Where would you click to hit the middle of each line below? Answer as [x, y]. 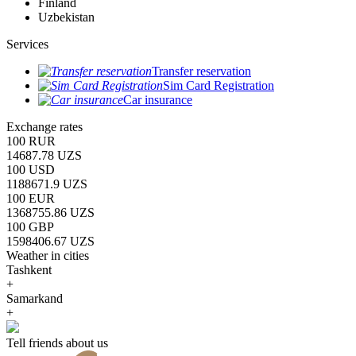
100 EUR [31, 198]
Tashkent [29, 269]
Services [27, 44]
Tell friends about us [57, 342]
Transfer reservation [201, 71]
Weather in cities [48, 255]
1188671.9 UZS [47, 184]
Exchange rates [44, 126]
